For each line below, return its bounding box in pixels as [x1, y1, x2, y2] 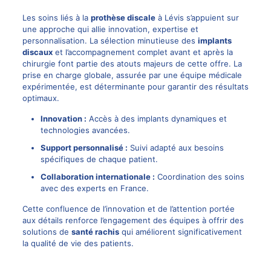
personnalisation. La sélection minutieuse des [22, 36, 198, 46]
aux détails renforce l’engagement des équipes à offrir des [22, 215, 244, 226]
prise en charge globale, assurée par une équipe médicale [22, 70, 242, 80]
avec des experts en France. [40, 183, 149, 194]
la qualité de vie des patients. [22, 238, 134, 249]
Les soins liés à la [22, 13, 91, 23]
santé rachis [71, 227, 119, 237]
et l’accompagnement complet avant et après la [52, 47, 233, 57]
